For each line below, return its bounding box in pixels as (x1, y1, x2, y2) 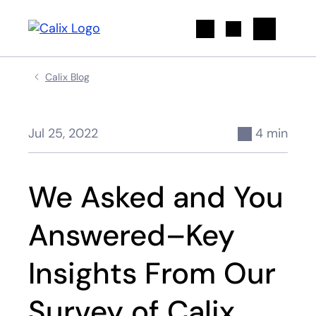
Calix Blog (45, 71, 90, 83)
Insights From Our (28, 254, 276, 293)
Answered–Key (28, 216, 235, 255)
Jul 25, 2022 (28, 125, 98, 142)
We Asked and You (28, 178, 284, 217)
